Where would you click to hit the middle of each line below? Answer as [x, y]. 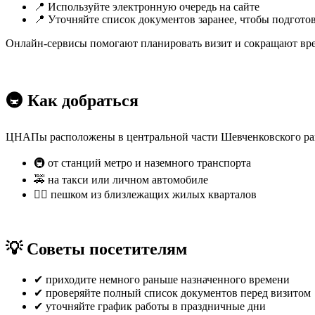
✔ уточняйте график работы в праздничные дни [150, 306]
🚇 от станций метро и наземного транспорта [142, 162]
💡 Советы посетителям [96, 249]
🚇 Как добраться [72, 100]
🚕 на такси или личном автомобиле [121, 179]
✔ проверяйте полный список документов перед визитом [172, 292]
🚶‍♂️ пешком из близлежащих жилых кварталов [145, 194]
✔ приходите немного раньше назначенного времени [162, 279]
